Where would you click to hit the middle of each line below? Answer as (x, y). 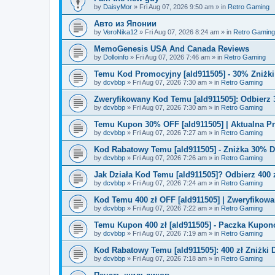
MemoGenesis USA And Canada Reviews (172, 49)
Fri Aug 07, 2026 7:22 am (170, 208)
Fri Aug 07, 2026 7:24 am (170, 183)
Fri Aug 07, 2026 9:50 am (176, 7)
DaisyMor (118, 7)
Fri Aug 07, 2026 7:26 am (170, 158)
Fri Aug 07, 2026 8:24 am (182, 32)
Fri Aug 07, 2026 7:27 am (170, 133)
